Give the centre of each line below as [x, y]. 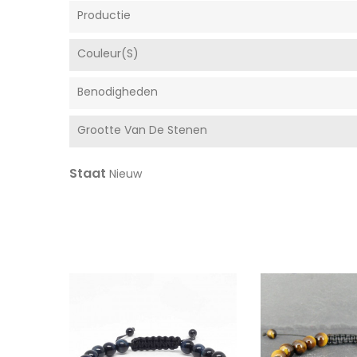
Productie [104, 15]
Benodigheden [118, 91]
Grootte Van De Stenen [142, 129]
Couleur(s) [108, 53]
